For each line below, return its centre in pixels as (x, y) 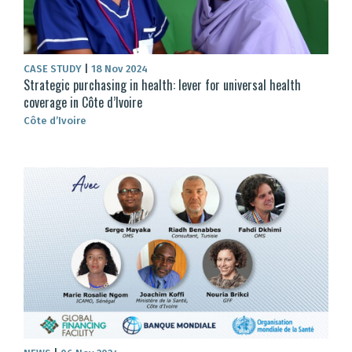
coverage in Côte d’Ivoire (83, 102)
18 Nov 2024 (118, 68)
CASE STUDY (54, 68)
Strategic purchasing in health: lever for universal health (162, 84)
